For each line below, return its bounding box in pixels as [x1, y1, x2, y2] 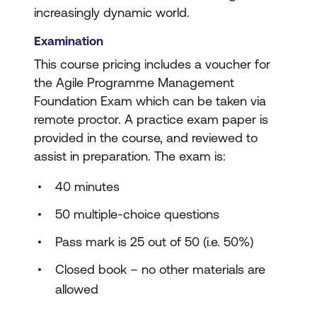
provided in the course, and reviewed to [34, 130, 258, 145]
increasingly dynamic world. [34, 5, 190, 20]
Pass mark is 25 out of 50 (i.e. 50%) [55, 234, 253, 249]
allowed [55, 282, 98, 296]
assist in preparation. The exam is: [34, 149, 226, 163]
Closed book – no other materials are [55, 262, 265, 277]
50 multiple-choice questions [55, 207, 219, 221]
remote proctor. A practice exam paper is [34, 112, 268, 127]
